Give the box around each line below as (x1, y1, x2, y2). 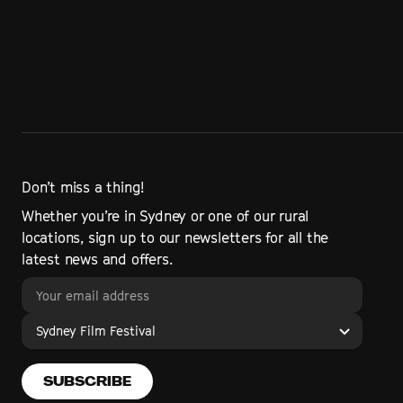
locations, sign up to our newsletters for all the (22, 228, 329, 246)
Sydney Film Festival (36, 323, 156, 338)
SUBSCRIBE (43, 373, 131, 390)
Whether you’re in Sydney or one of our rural (22, 207, 309, 225)
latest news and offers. (22, 250, 173, 268)
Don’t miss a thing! (22, 178, 145, 196)
